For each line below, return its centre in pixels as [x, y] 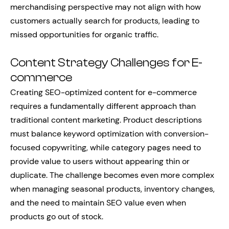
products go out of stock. [57, 216]
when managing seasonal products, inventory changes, [112, 189]
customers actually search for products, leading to [105, 21]
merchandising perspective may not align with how [106, 7]
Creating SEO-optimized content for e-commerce [104, 92]
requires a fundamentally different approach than [103, 106]
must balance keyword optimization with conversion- [109, 134]
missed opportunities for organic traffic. [84, 35]
